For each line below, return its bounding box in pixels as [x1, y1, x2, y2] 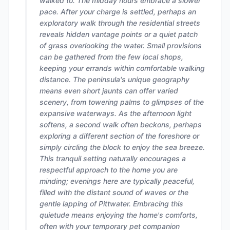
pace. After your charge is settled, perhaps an [40, 7, 196, 16]
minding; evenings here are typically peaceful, [40, 177, 195, 185]
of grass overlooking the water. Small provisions [40, 41, 202, 50]
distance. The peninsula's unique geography [40, 75, 189, 84]
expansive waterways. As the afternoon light [40, 109, 191, 118]
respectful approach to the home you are [40, 165, 178, 174]
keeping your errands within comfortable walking [40, 64, 205, 72]
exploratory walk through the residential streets [40, 18, 200, 27]
